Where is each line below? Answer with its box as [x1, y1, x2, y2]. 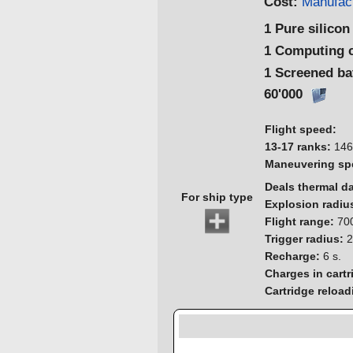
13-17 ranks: [265, 139, 331, 153]
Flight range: [265, 214, 334, 228]
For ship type [181, 190, 253, 203]
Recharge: [265, 249, 320, 262]
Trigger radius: [265, 232, 344, 245]
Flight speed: [265, 122, 336, 136]
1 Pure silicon [264, 21, 350, 37]
